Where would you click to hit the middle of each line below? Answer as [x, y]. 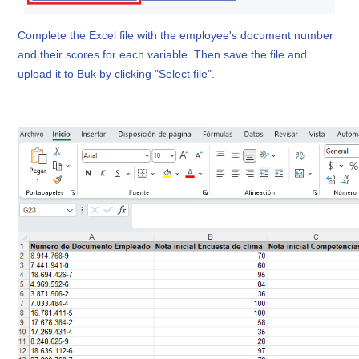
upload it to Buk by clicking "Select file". [117, 73]
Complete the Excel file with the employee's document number [176, 35]
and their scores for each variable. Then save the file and [163, 54]
